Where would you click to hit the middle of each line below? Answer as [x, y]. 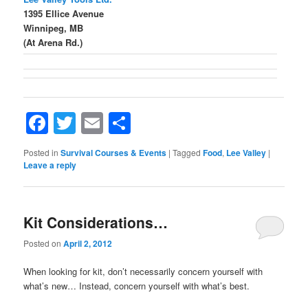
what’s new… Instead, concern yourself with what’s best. [137, 286]
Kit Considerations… [96, 222]
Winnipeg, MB [54, 27]
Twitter [108, 123]
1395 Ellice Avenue [64, 13]
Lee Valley [246, 153]
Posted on [44, 243]
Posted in [41, 153]
